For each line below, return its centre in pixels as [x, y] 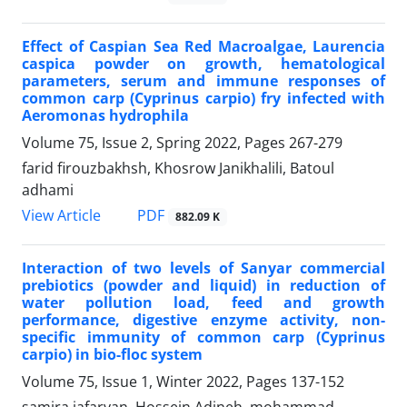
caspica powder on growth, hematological [203, 64]
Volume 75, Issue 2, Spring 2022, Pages [155, 143]
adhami [48, 190]
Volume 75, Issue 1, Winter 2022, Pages [156, 382]
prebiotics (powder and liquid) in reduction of [203, 286]
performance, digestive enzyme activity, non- [203, 320]
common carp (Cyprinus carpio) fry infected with [203, 99]
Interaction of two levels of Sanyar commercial [203, 268]
